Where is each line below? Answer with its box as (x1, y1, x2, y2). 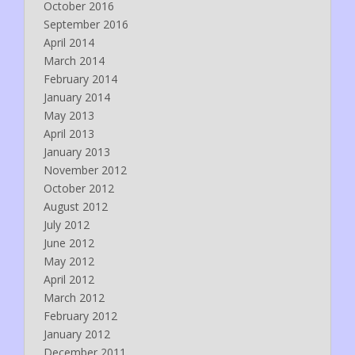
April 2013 (44, 125, 94, 141)
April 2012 (44, 271, 94, 287)
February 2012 (44, 307, 117, 323)
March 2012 (44, 289, 105, 305)
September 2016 (44, 16, 128, 32)
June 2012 (44, 235, 94, 250)
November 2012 (44, 162, 127, 177)
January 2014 (44, 89, 110, 105)
